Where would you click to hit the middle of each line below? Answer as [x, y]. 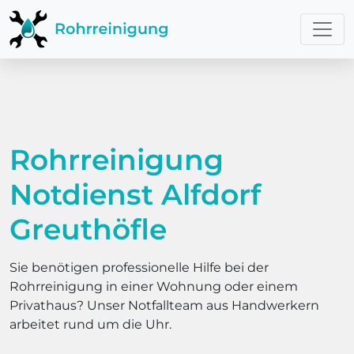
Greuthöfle [88, 229]
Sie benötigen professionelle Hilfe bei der [139, 267]
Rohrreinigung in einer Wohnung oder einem [154, 286]
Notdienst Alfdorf [135, 194]
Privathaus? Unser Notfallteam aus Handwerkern [164, 305]
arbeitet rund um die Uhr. [90, 324]
